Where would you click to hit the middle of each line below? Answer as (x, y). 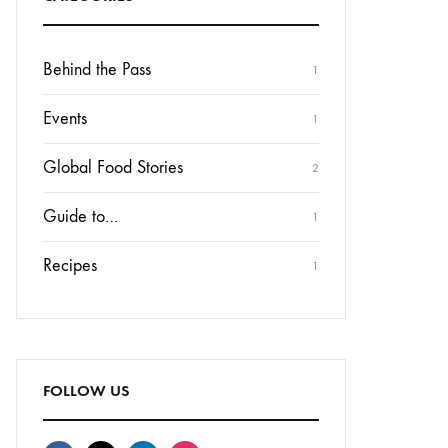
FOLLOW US (86, 390)
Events (65, 118)
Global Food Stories (113, 167)
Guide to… (80, 216)
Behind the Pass (97, 69)
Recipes (70, 265)
